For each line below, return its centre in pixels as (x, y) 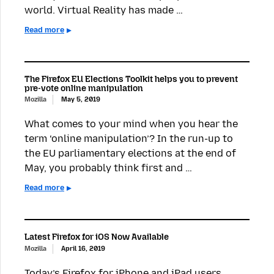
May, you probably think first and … (108, 168)
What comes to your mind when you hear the (131, 124)
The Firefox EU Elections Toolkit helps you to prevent (131, 79)
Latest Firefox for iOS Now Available (97, 237)
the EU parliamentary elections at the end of (130, 154)
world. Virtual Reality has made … (104, 10)
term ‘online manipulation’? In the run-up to (129, 139)
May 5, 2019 (81, 100)
